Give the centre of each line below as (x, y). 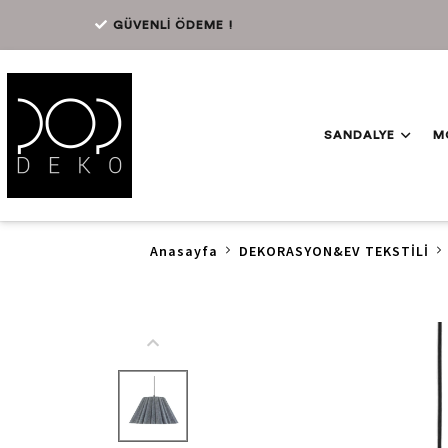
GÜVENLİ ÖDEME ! (173, 24)
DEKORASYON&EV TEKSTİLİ (334, 250)
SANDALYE (359, 135)
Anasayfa (184, 250)
